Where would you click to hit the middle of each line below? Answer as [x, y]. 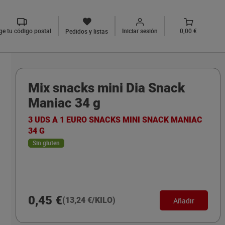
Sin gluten [46, 143]
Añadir [184, 200]
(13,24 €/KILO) [89, 200]
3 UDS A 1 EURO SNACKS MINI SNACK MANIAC [115, 120]
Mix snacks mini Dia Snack [106, 88]
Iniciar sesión [140, 30]
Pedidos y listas [87, 31]
